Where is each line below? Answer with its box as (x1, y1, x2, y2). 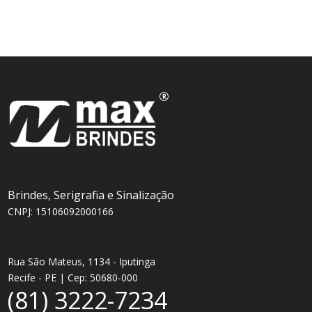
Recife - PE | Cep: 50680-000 (8, 271, 139, 285)
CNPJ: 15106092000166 (8, 205, 114, 219)
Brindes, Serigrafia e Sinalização (8, 187, 175, 203)
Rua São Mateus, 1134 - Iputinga (8, 255, 156, 269)
